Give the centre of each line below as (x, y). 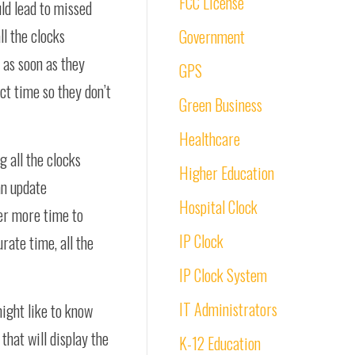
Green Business (221, 105)
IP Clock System (223, 275)
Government (212, 36)
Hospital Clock (218, 207)
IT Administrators (228, 309)
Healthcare (210, 139)
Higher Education (227, 173)
